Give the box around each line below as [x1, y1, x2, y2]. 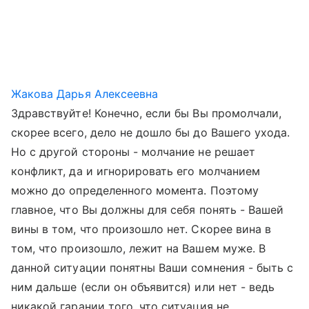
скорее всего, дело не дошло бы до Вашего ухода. [11, 126, 290, 139]
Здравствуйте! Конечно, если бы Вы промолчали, [11, 106, 282, 120]
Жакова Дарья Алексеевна [11, 87, 159, 101]
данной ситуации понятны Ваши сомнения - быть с [11, 261, 294, 275]
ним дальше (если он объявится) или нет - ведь [11, 280, 275, 294]
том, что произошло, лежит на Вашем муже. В [11, 241, 266, 255]
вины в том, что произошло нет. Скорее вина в [11, 222, 272, 236]
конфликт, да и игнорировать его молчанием [11, 164, 260, 178]
